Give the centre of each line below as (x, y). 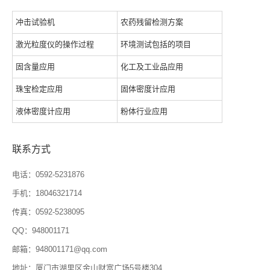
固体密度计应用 (148, 89)
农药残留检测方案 (152, 22)
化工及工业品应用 (152, 67)
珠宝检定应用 (39, 89)
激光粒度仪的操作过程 (55, 45)
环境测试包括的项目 (156, 45)
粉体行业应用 (144, 111)
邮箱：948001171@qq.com (60, 250)
